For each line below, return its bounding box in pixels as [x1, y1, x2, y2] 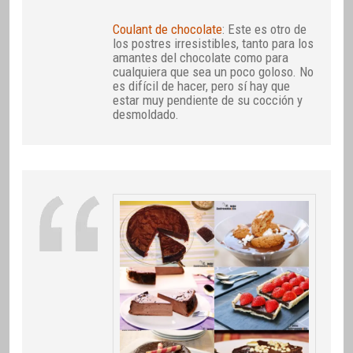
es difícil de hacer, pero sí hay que [113, 77, 291, 94]
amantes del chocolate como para [113, 49, 289, 65]
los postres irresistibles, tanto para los [113, 35, 314, 51]
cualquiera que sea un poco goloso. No [113, 63, 314, 80]
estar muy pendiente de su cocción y [113, 91, 303, 108]
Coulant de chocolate [113, 20, 223, 37]
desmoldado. [113, 106, 180, 122]
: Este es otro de [222, 20, 307, 37]
